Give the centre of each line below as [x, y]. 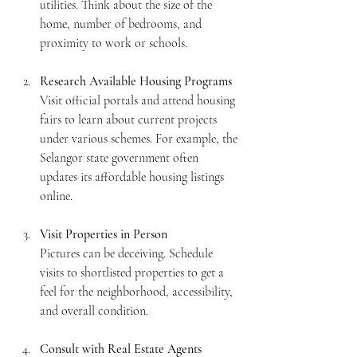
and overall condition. [94, 310]
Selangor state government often [121, 157]
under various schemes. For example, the [140, 138]
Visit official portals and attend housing [139, 100]
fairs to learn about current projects [130, 119]
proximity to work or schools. [114, 43]
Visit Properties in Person [104, 234]
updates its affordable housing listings [133, 177]
